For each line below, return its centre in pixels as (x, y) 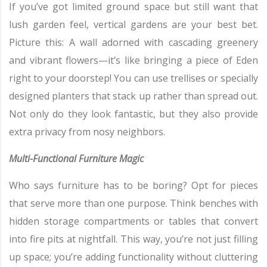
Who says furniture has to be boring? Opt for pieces (133, 185)
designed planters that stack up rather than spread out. (133, 96)
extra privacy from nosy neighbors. (87, 131)
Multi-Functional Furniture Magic (76, 158)
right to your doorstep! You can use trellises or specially (133, 78)
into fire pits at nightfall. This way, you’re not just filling (133, 239)
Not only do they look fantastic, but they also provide (133, 114)
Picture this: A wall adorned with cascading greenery (133, 42)
